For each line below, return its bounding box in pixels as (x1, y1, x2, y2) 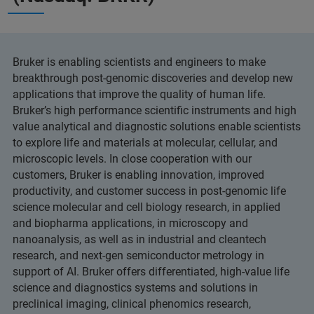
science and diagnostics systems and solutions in (13, 281, 258, 295)
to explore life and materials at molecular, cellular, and (13, 136, 278, 150)
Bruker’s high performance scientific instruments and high (13, 104, 296, 118)
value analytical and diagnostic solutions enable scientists (13, 120, 301, 134)
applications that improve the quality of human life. (13, 88, 266, 102)
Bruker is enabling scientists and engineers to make (13, 55, 266, 69)
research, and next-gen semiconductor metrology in (13, 249, 264, 263)
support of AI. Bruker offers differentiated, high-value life (13, 265, 289, 279)
